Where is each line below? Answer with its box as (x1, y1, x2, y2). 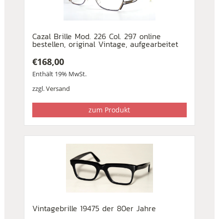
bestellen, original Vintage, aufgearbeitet (32, 38, 178, 50)
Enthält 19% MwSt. (32, 69, 87, 79)
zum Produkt (88, 105, 131, 115)
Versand (45, 84, 70, 93)
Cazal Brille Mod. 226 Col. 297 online (32, 30, 161, 43)
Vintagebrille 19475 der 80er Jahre (32, 202, 156, 215)
